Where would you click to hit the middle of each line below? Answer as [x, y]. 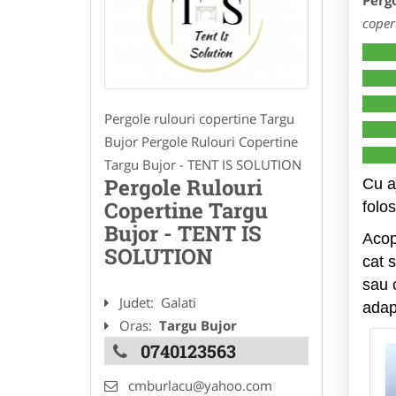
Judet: [138, 303]
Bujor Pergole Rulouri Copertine [201, 142]
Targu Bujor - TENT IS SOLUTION [203, 165]
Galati [179, 303]
